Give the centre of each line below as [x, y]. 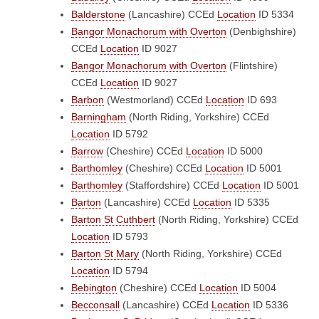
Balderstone [98, 14]
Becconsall [95, 305]
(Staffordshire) [158, 185]
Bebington [94, 288]
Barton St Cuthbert [113, 219]
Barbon [88, 100]
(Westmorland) [140, 100]
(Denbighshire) [261, 31]
